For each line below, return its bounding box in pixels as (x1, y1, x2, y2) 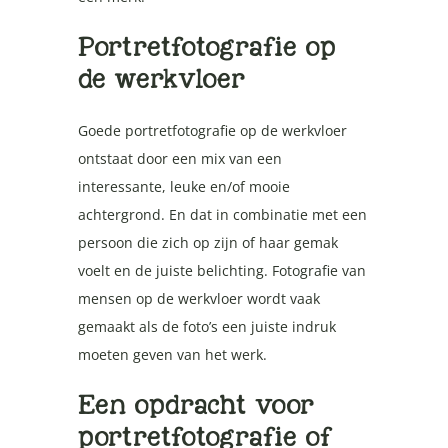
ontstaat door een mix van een (77, 148, 282, 168)
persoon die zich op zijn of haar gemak (77, 232, 338, 252)
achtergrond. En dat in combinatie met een (77, 204, 367, 224)
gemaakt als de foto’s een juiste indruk (77, 316, 336, 336)
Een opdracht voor (77, 389, 314, 419)
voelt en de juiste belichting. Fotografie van (77, 260, 366, 280)
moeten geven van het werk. (77, 344, 267, 364)
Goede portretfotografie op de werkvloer (77, 120, 347, 140)
